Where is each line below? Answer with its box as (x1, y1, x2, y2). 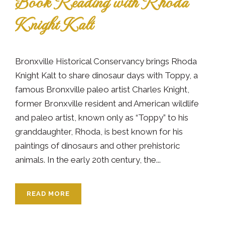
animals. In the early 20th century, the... (15, 154, 161, 165)
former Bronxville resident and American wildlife (15, 98, 199, 108)
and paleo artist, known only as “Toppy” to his (15, 112, 188, 123)
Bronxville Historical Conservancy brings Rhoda (15, 56, 197, 66)
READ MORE (27, 189, 70, 197)
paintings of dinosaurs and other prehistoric (15, 140, 180, 151)
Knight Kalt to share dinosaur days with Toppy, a (15, 70, 198, 80)
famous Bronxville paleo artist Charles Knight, (15, 84, 189, 94)
